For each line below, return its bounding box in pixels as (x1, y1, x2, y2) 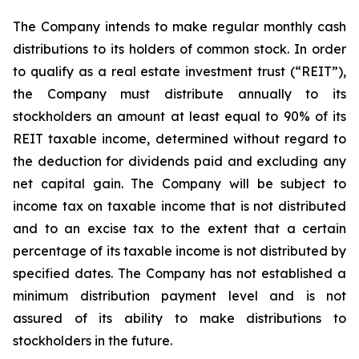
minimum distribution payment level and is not (13, 288, 346, 304)
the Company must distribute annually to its (13, 86, 346, 102)
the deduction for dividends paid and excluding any (13, 153, 346, 169)
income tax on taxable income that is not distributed (13, 198, 346, 214)
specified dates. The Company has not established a (13, 265, 346, 281)
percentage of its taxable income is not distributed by (13, 243, 346, 259)
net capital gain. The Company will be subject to (13, 175, 346, 192)
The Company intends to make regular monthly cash (13, 18, 346, 34)
